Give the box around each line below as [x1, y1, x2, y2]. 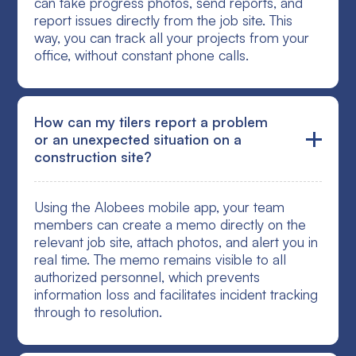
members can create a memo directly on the [34, 215, 307, 234]
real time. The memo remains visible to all [34, 250, 287, 269]
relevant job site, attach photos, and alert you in [34, 233, 319, 251]
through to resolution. [34, 303, 163, 321]
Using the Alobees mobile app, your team [34, 198, 285, 216]
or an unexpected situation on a [34, 130, 242, 149]
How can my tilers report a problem [34, 113, 269, 131]
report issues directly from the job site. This [34, 11, 293, 29]
